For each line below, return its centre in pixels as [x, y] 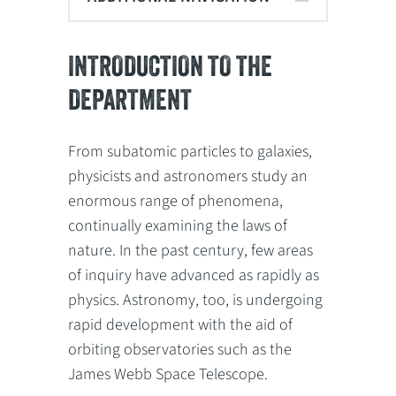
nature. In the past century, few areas [191, 250]
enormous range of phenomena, [176, 201]
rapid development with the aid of [181, 324]
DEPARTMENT [130, 99]
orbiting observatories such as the [180, 349]
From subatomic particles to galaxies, [190, 151]
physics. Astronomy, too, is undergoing [196, 300]
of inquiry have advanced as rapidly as [194, 275]
